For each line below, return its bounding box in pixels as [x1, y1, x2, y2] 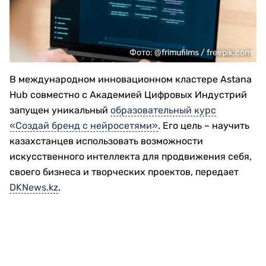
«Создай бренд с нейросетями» [9, 120, 158, 131]
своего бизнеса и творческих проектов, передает [9, 166, 239, 178]
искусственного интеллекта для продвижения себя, [9, 151, 252, 162]
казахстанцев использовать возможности [9, 135, 203, 147]
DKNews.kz [9, 182, 58, 193]
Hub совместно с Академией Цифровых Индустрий [9, 89, 247, 100]
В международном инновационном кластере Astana [9, 74, 252, 85]
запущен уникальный [9, 104, 110, 116]
